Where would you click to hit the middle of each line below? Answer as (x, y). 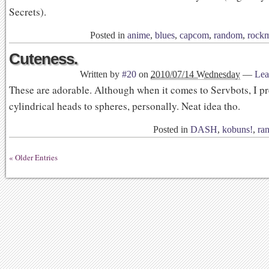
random (228, 35)
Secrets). (28, 12)
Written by (101, 74)
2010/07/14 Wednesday (195, 74)
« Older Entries (33, 157)
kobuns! (237, 129)
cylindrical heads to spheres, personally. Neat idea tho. (125, 106)
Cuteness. (43, 59)
